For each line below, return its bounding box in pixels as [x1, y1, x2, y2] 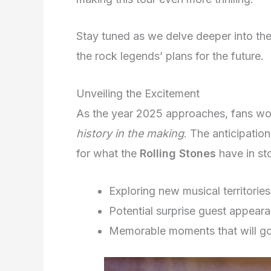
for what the [76, 147, 140, 160]
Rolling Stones [140, 147, 216, 160]
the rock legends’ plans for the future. [76, 50, 264, 63]
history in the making [76, 127, 184, 140]
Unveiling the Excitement [76, 87, 200, 100]
